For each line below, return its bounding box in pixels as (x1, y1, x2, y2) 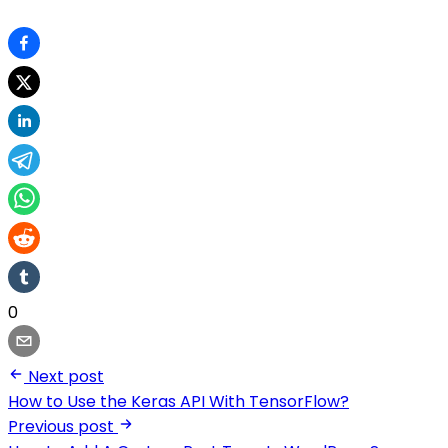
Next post (28, 365, 104, 389)
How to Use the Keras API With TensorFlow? (8, 390, 349, 414)
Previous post (8, 415, 114, 439)
